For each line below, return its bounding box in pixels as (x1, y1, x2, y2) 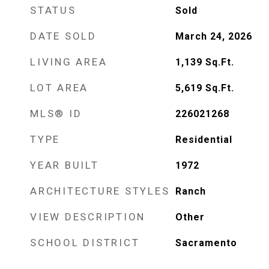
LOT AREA (30, 82, 88, 94)
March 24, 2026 (175, 31, 252, 42)
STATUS (30, 4, 76, 16)
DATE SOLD (30, 30, 97, 42)
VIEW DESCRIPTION (30, 211, 145, 223)
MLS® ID (30, 107, 82, 119)
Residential (175, 134, 232, 145)
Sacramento (175, 237, 237, 249)
